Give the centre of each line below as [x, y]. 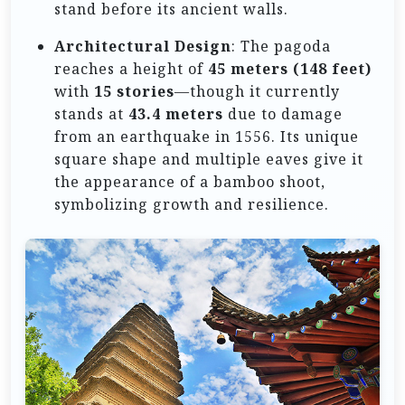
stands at [91, 114]
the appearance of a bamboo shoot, [190, 182]
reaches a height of [131, 69]
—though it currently [257, 92]
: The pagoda [281, 47]
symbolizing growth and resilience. [192, 205]
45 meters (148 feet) [290, 69]
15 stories [134, 92]
